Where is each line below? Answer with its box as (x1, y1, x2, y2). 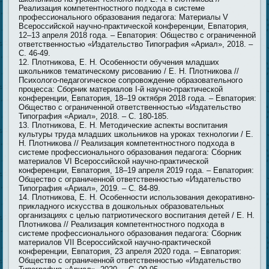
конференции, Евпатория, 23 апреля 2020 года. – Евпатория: (19, 247, 242, 256)
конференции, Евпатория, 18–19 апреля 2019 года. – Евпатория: (19, 166, 255, 175)
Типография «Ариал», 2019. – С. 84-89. (19, 184, 161, 193)
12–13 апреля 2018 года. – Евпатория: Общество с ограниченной (19, 31, 256, 40)
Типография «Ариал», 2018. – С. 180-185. (19, 112, 169, 121)
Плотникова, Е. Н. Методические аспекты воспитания (32, 121, 228, 130)
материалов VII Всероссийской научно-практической (19, 238, 211, 247)
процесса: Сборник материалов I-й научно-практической (19, 85, 223, 94)
